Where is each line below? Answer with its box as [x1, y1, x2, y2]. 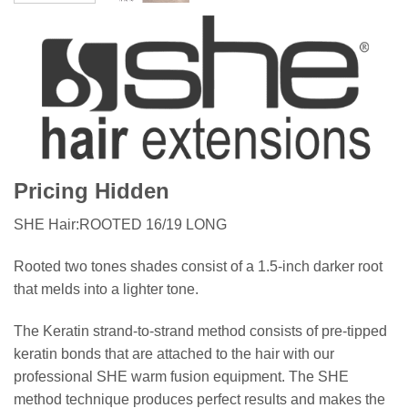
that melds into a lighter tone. [14, 280, 199, 297]
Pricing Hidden [14, 178, 169, 203]
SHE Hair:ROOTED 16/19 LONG [14, 216, 227, 232]
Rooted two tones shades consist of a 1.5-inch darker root [14, 258, 382, 274]
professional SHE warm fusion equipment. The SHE [14, 368, 349, 384]
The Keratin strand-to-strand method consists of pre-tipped [14, 322, 387, 339]
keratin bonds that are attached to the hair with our [14, 345, 334, 362]
